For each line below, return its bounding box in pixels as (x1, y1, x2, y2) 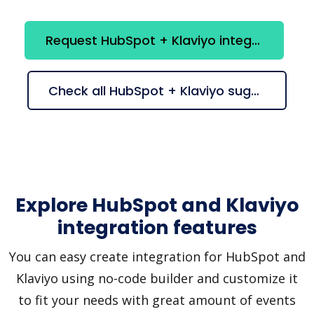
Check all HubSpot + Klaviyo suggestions (251, 81, 259, 100)
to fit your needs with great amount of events (18, 292, 296, 309)
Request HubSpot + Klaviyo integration (252, 31, 260, 49)
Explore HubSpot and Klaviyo (15, 192, 299, 219)
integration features (57, 214, 257, 241)
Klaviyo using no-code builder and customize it (16, 270, 298, 287)
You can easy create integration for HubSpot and (8, 248, 306, 266)
